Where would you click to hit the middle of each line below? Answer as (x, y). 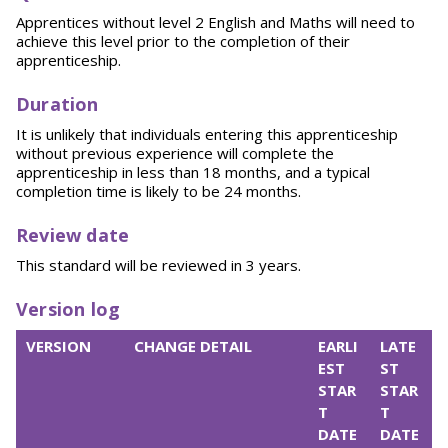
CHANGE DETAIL (193, 346)
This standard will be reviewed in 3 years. (158, 265)
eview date (79, 235)
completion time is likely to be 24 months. (158, 191)
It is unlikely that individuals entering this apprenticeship (207, 134)
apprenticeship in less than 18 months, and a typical (193, 172)
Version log (68, 309)
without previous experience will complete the (175, 153)
